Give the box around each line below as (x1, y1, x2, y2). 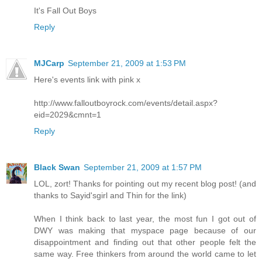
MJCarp (34, 58, 64, 68)
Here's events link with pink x (34, 74, 140, 84)
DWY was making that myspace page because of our (34, 225, 256, 235)
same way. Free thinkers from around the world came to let (34, 249, 256, 258)
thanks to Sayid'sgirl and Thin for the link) (34, 190, 187, 200)
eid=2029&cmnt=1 (34, 109, 101, 119)
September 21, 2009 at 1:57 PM (84, 162, 202, 172)
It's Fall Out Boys (34, 5, 96, 15)
